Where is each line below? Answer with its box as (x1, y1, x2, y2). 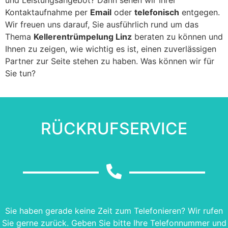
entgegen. (179, 7, 220, 17)
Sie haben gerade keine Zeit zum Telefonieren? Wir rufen (5, 205, 223, 216)
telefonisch (134, 7, 179, 17)
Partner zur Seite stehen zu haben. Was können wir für (5, 55, 214, 66)
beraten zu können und (132, 31, 223, 42)
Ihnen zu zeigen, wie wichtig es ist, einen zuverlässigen (5, 43, 216, 54)
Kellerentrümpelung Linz (34, 31, 132, 42)
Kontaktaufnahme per (5, 7, 90, 17)
